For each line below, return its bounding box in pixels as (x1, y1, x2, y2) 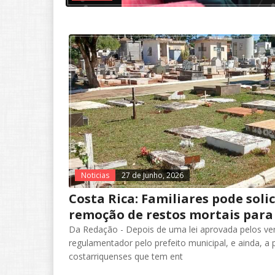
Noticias (81, 169, 109, 180)
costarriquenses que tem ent (69, 250, 183, 262)
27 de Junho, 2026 (122, 169, 184, 180)
